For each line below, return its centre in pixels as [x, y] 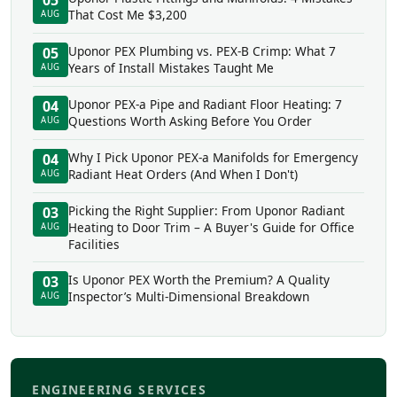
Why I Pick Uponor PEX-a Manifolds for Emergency [213, 158]
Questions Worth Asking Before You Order [190, 121]
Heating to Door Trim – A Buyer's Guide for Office [211, 228]
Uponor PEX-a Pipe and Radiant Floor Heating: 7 [205, 105]
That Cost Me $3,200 [128, 15]
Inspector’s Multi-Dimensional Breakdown [189, 297]
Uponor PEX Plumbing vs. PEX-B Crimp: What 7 [202, 51]
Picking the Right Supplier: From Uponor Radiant [206, 211]
